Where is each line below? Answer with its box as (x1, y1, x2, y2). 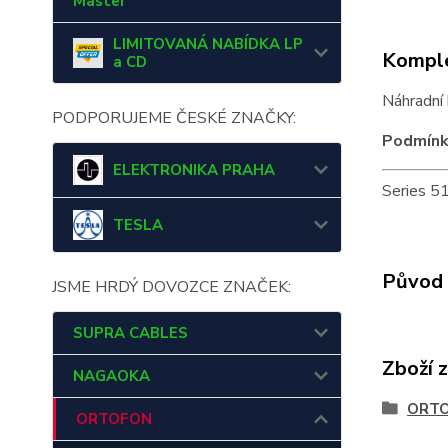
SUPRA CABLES (73, 323, 188, 343)
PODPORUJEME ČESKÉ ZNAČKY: (52, 107, 296, 129)
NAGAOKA (73, 366, 150, 386)
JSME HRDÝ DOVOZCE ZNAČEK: (52, 276, 291, 298)
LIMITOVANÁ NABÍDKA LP (113, 34, 303, 54)
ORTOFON (76, 409, 152, 429)
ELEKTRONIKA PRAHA (113, 160, 275, 180)
